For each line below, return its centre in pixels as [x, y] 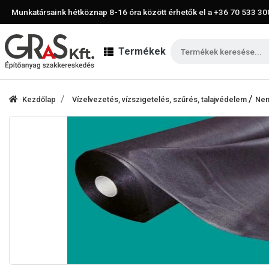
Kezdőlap [39, 99]
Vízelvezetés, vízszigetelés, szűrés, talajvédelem [160, 99]
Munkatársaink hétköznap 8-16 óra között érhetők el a [113, 12]
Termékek [142, 51]
